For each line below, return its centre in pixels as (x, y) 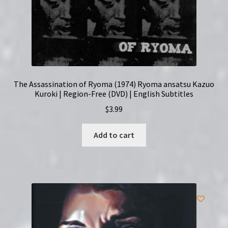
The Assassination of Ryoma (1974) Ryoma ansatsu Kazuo (114, 84)
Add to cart (114, 135)
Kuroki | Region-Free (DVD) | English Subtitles (114, 93)
